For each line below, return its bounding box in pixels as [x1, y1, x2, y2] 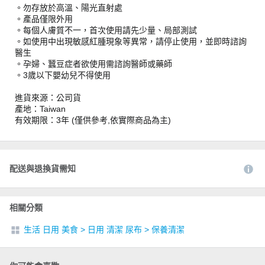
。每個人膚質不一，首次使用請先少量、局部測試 [15, 25, 197, 35]
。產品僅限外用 [15, 14, 73, 24]
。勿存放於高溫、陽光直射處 [15, 3, 122, 12]
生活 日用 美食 [24, 225, 78, 234]
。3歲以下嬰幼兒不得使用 [15, 70, 111, 80]
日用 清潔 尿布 [88, 225, 142, 234]
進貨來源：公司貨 [15, 93, 81, 102]
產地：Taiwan [15, 104, 66, 114]
